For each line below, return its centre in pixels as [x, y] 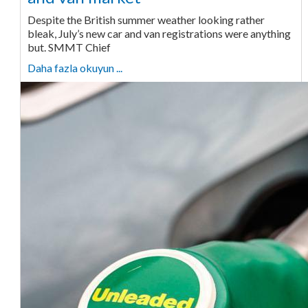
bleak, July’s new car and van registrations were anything [159, 34]
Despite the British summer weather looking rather [146, 20]
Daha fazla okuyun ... [75, 68]
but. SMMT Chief [69, 47]
